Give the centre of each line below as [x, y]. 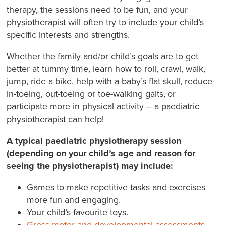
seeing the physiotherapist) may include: [90, 165]
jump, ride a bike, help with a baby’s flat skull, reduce [110, 81]
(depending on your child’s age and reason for [101, 153]
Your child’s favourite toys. [79, 212]
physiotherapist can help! [57, 119]
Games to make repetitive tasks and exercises [116, 187]
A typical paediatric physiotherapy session [94, 140]
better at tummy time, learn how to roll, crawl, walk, [106, 69]
